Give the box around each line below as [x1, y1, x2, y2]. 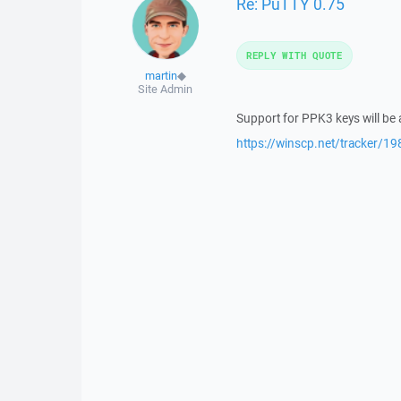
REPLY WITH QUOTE [245, 48, 343, 62]
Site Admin [138, 81, 193, 97]
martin [144, 68, 177, 83]
